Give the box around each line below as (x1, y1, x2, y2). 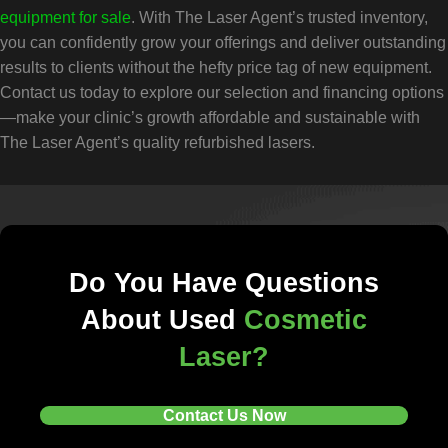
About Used (81, 305, 244, 336)
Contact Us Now (162, 407, 286, 425)
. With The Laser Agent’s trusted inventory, (131, 9, 428, 27)
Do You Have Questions (69, 268, 379, 299)
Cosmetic (244, 305, 367, 336)
